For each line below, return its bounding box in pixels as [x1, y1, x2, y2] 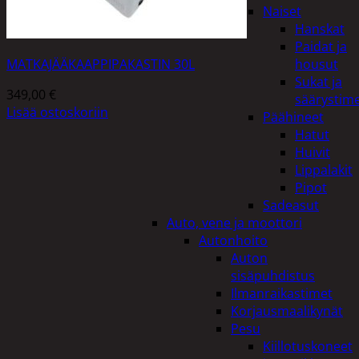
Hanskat [295, 20, 345, 38]
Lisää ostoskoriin [6, 103, 108, 121]
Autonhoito [199, 232, 268, 249]
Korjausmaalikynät [231, 302, 343, 320]
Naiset [263, 2, 301, 20]
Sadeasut [263, 196, 319, 214]
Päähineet [263, 108, 324, 126]
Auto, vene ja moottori [167, 214, 302, 232]
